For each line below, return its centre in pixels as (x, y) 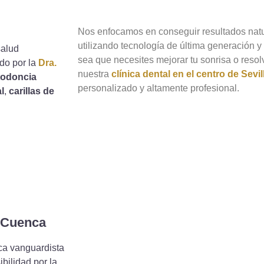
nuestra (95, 74)
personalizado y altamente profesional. (159, 88)
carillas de (32, 91)
